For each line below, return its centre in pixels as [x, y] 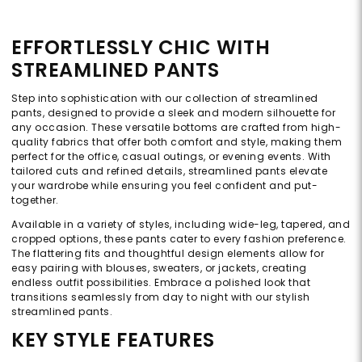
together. [35, 200]
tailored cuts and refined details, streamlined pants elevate [169, 171]
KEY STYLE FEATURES [113, 340]
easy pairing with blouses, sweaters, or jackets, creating [159, 268]
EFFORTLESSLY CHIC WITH [141, 48]
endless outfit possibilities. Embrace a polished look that [161, 283]
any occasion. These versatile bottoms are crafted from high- [176, 128]
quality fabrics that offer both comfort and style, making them [177, 142]
